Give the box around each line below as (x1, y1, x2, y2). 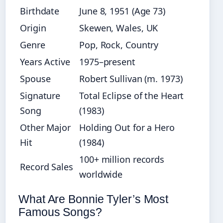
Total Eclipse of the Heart (79, 89, 184, 102)
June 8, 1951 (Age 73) (79, 4, 165, 17)
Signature (20, 89, 61, 102)
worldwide (79, 168, 123, 180)
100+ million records (79, 153, 164, 165)
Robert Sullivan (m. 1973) (79, 72, 183, 85)
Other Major (20, 121, 71, 133)
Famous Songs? (18, 205, 102, 219)
